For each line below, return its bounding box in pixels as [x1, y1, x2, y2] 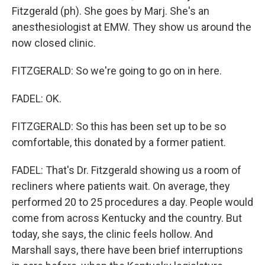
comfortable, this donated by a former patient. [12, 136, 226, 148]
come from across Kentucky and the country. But [12, 212, 242, 224]
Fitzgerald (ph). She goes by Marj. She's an [12, 5, 209, 17]
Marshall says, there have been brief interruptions [12, 244, 243, 256]
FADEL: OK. [12, 92, 62, 105]
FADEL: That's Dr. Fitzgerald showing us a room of [12, 164, 241, 176]
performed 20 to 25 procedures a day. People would [12, 196, 253, 208]
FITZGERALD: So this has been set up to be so [12, 120, 226, 132]
